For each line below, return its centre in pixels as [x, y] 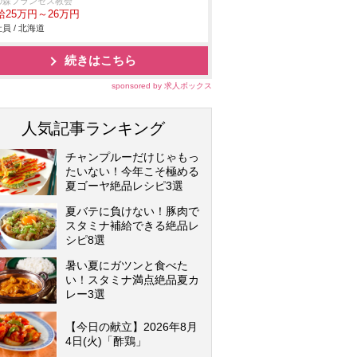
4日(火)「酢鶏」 [106, 341]
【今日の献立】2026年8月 [131, 327]
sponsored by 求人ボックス [162, 86]
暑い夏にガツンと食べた [127, 265]
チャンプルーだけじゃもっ [132, 157]
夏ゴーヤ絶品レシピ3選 [124, 186]
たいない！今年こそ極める [132, 171]
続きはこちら [100, 60]
